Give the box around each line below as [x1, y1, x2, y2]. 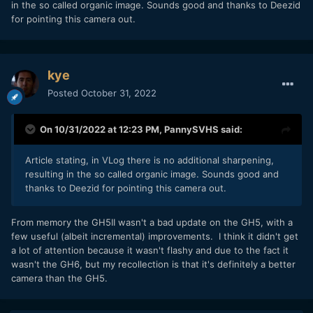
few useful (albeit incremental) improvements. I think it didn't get [11, 230, 298, 242]
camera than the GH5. [11, 272, 108, 284]
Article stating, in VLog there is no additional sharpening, [25, 154, 274, 166]
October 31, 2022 [81, 87, 156, 99]
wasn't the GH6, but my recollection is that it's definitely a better [11, 258, 296, 270]
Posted [48, 87, 81, 99]
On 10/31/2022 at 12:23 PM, [40, 123, 164, 135]
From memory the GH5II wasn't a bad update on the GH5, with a [11, 216, 293, 228]
